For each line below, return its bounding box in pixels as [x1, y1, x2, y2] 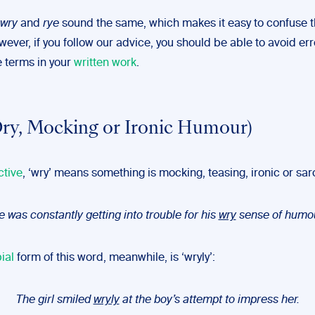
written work [74, 58, 136, 69]
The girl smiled [15, 295, 94, 306]
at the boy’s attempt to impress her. [119, 295, 300, 306]
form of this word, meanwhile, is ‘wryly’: [14, 252, 215, 264]
